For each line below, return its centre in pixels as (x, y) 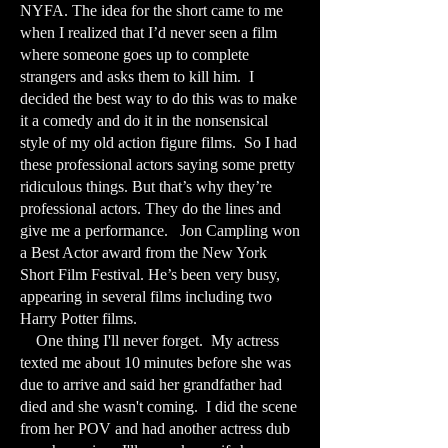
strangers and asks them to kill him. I (137, 76)
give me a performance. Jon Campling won (160, 230)
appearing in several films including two (146, 296)
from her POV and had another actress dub (155, 428)
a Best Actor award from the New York (143, 252)
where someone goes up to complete (134, 54)
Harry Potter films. (82, 318)
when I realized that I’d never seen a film (148, 32)
